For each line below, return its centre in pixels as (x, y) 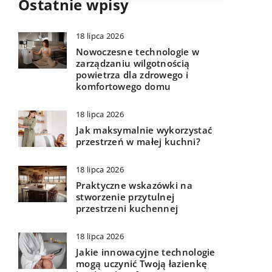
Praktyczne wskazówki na (134, 185)
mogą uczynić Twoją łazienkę (142, 264)
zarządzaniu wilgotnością (133, 63)
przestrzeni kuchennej (127, 209)
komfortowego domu (124, 87)
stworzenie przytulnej (125, 197)
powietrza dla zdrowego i (132, 75)
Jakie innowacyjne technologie (146, 252)
